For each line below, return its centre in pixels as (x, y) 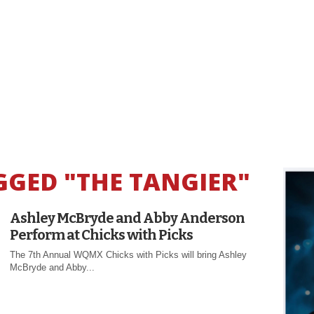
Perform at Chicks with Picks (101, 234)
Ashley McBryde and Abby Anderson (127, 218)
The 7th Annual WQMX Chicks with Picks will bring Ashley (128, 254)
